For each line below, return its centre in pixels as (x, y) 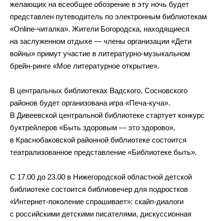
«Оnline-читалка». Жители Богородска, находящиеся (100, 29)
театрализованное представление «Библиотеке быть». (103, 152)
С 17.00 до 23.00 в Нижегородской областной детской (101, 177)
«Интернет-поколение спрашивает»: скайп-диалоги (97, 202)
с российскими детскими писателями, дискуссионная (101, 214)
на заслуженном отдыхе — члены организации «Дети (101, 41)
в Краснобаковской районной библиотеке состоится (98, 140)
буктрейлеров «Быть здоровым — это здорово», (92, 128)
